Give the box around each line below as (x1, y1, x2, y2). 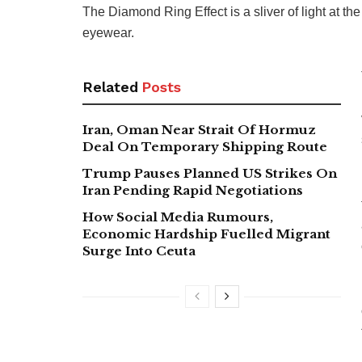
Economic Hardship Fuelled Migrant (82, 226, 330, 242)
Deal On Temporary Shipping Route (82, 139, 327, 155)
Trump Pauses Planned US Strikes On (82, 166, 337, 182)
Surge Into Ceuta (82, 243, 196, 259)
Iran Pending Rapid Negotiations (82, 183, 303, 199)
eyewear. (82, 26, 134, 40)
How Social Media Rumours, (82, 209, 273, 225)
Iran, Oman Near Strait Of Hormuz (82, 122, 316, 138)
